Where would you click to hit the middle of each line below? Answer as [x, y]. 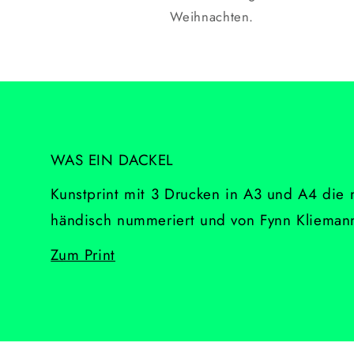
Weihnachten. [212, 17]
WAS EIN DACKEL [113, 160]
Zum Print [83, 254]
